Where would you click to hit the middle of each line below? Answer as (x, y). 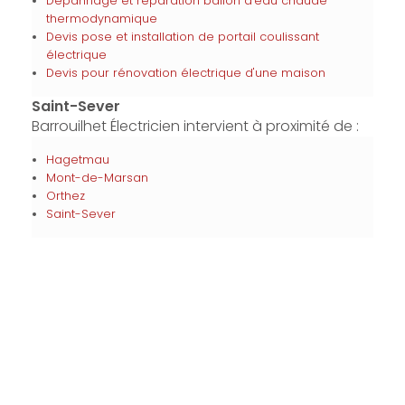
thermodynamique (101, 19)
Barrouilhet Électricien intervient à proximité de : (195, 126)
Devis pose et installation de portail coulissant (182, 37)
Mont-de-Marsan (97, 178)
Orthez (65, 196)
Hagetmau (77, 160)
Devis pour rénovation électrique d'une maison (185, 73)
